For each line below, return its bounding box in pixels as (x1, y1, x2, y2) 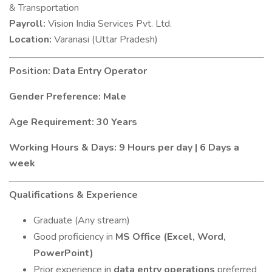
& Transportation (9, 1, 79, 15)
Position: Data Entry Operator (9, 64, 147, 78)
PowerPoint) (33, 246, 93, 260)
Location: (9, 33, 52, 46)
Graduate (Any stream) (33, 214, 130, 227)
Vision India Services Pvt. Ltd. (46, 17, 172, 30)
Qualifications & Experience (9, 188, 138, 202)
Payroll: (9, 17, 46, 30)
